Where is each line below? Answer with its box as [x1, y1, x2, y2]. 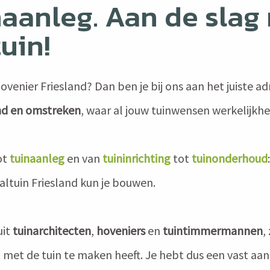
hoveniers [96, 222, 145, 238]
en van [67, 150, 102, 166]
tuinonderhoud [192, 150, 268, 166]
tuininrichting [102, 150, 171, 166]
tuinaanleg [10, 150, 64, 166]
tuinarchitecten [13, 222, 91, 238]
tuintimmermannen [163, 222, 263, 238]
